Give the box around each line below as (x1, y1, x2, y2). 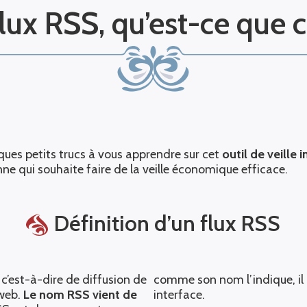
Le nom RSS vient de (23, 287, 138, 303)
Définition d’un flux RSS (54, 209, 281, 236)
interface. (153, 287, 205, 303)
